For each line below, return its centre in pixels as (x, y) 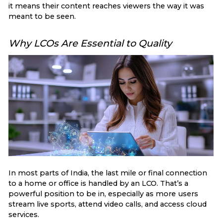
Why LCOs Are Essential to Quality (90, 43)
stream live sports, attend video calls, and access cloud (108, 204)
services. (24, 215)
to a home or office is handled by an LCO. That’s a (98, 184)
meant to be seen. (42, 17)
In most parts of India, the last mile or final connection (108, 173)
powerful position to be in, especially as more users (103, 194)
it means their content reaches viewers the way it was (106, 6)
